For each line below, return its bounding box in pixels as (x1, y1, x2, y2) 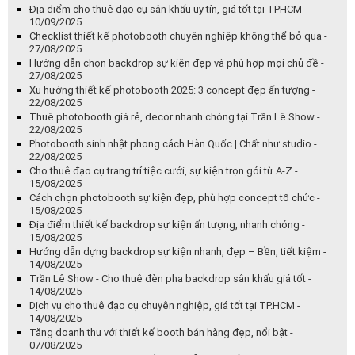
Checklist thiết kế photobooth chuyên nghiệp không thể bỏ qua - (29, 30, 327, 43)
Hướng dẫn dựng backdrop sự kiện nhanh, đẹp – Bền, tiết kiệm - (29, 246, 326, 258)
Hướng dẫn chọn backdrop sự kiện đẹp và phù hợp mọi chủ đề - (29, 57, 324, 70)
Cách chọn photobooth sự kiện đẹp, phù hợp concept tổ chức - (29, 192, 320, 204)
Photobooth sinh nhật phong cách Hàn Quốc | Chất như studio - (29, 138, 317, 151)
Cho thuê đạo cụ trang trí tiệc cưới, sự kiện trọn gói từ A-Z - (29, 165, 298, 177)
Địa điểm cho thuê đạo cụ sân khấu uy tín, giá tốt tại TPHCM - (29, 3, 307, 16)
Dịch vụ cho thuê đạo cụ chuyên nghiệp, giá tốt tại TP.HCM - (29, 300, 300, 312)
